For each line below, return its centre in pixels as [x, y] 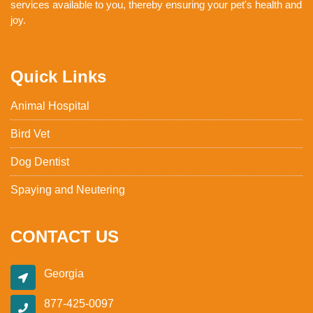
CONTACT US [65, 237]
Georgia [64, 274]
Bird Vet [30, 134]
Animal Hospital [50, 106]
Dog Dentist [40, 162]
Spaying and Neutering [68, 190]
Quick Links [58, 77]
